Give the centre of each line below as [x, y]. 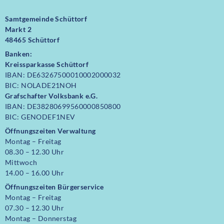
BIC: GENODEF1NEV [40, 117]
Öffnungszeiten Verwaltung [50, 131]
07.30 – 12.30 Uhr [35, 208]
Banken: [18, 54]
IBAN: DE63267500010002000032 [63, 75]
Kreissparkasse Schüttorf [47, 64]
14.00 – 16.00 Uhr [35, 173]
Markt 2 [18, 29]
